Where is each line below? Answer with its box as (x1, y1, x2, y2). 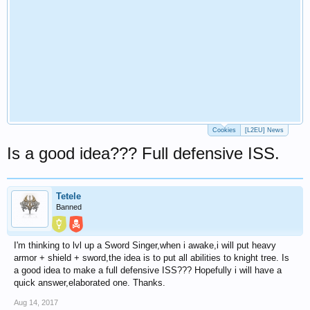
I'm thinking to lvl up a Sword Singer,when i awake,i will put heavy (14, 240, 276, 250)
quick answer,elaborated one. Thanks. (14, 277, 165, 288)
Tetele (56, 191, 81, 201)
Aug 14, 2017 (14, 298, 58, 307)
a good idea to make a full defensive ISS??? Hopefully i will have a (14, 265, 282, 275)
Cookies (212, 127, 236, 134)
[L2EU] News (245, 127, 284, 134)
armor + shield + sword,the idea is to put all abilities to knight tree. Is (14, 253, 289, 263)
